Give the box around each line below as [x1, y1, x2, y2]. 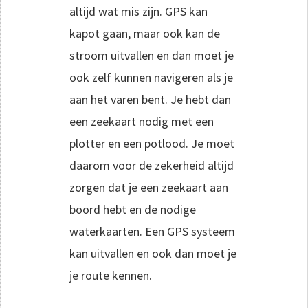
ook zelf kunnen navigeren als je [69, 69, 233, 86]
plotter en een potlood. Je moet [69, 135, 234, 152]
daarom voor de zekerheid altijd [69, 157, 234, 174]
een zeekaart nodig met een [69, 113, 214, 130]
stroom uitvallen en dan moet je [69, 47, 234, 64]
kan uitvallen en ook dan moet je [69, 245, 236, 262]
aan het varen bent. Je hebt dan [69, 91, 231, 108]
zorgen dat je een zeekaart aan [69, 179, 228, 196]
